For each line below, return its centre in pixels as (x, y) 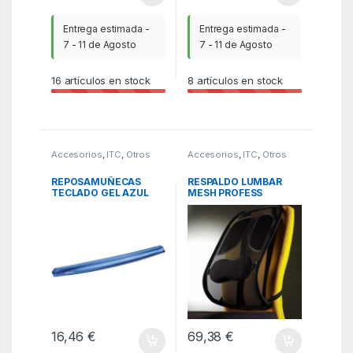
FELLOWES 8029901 (236, 203)
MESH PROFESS (225, 192)
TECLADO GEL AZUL (100, 192)
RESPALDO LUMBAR (235, 181)
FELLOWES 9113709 (98, 203)
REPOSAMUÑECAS (96, 181)
